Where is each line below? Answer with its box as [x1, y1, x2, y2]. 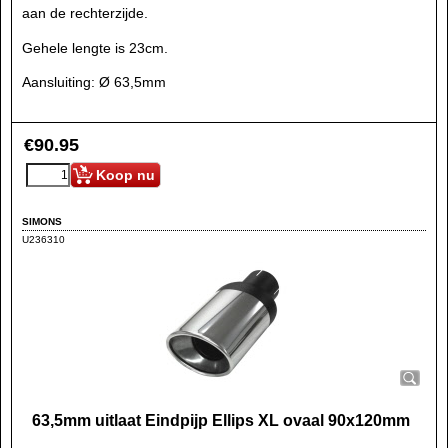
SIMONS [22, 215, 62, 227]
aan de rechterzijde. [22, 5, 148, 21]
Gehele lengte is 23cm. [22, 39, 168, 56]
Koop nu [96, 167, 155, 183]
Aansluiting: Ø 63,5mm [22, 74, 166, 90]
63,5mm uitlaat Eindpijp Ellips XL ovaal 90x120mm [32, 412, 410, 429]
